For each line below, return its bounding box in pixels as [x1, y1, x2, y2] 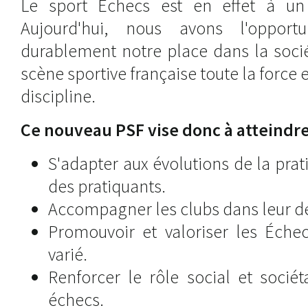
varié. [48, 243, 87, 266]
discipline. [21, 85, 96, 108]
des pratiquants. [48, 175, 166, 198]
